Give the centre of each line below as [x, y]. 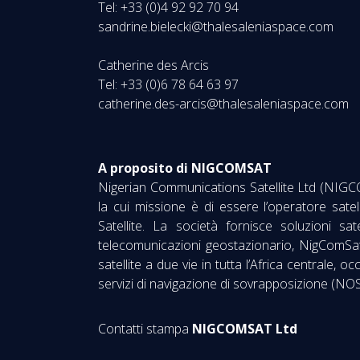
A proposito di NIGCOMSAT [185, 168]
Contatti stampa [145, 329]
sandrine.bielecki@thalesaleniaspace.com [216, 27]
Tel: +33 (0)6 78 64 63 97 [175, 84]
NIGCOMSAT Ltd [245, 329]
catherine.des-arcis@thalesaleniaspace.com [223, 104]
